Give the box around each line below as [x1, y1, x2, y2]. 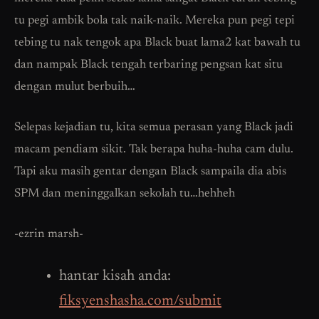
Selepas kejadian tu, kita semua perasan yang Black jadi [14, 121, 293, 134]
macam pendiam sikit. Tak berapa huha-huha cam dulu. [14, 143, 293, 156]
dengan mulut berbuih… [14, 80, 135, 93]
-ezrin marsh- [14, 228, 83, 241]
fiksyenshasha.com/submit [59, 293, 221, 309]
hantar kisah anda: [59, 268, 171, 284]
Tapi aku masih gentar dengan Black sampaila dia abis [14, 165, 286, 178]
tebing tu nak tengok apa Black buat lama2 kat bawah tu [14, 36, 300, 49]
